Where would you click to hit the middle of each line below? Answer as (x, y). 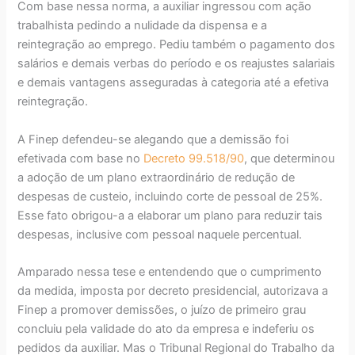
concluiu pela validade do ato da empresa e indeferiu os (166, 328)
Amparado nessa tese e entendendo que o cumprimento (170, 271)
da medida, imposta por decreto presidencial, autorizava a (173, 290)
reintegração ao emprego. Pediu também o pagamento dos (177, 45)
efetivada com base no (81, 158)
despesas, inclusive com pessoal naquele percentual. (160, 234)
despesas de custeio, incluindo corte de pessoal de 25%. (170, 196)
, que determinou (290, 158)
